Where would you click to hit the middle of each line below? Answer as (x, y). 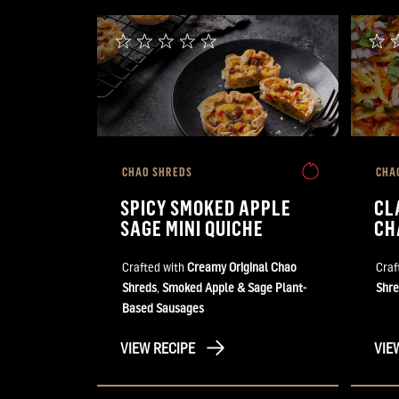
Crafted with (155, 266)
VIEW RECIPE (158, 348)
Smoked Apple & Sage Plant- (234, 287)
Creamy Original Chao (242, 266)
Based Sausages (163, 307)
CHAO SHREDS (157, 171)
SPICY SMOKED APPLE (206, 207)
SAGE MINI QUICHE (192, 227)
